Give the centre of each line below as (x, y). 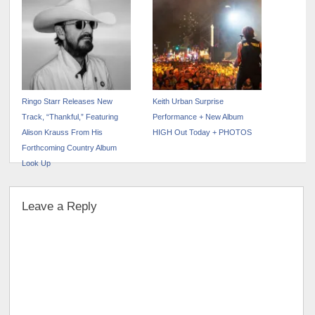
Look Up (37, 163)
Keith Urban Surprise (188, 102)
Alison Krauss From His (63, 133)
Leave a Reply (60, 206)
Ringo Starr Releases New (67, 102)
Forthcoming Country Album (70, 148)
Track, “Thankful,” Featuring (70, 117)
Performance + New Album (198, 117)
